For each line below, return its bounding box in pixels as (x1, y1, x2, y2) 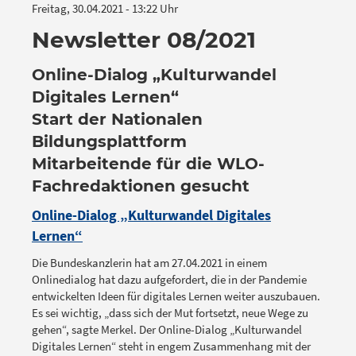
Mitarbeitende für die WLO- (32, 154, 265, 174)
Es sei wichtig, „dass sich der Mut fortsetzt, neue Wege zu (32, 305, 308, 321)
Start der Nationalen (32, 110, 203, 130)
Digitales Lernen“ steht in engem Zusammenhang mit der (32, 339, 311, 354)
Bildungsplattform (32, 132, 187, 152)
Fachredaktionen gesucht (32, 176, 250, 196)
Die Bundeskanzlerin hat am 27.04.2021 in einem (32, 255, 267, 271)
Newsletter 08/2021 (32, 26, 256, 54)
